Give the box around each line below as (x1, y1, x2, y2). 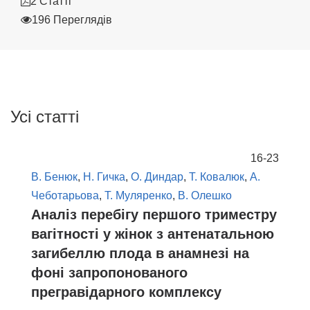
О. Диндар (131, 171, 183, 183)
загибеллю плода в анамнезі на (31, 246, 249, 262)
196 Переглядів (32, 14, 112, 26)
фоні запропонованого (31, 265, 188, 281)
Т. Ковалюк (189, 171, 244, 183)
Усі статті (10, 107, 79, 127)
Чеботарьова (31, 190, 99, 202)
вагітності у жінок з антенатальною (31, 226, 274, 242)
